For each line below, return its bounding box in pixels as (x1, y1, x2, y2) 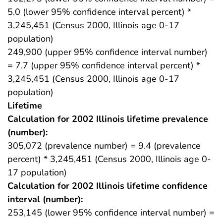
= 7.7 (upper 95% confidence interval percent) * (7, 59, 200, 71)
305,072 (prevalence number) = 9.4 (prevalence (7, 139, 201, 152)
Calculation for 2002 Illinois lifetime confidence (7, 179, 208, 192)
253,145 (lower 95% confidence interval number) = (7, 206, 215, 219)
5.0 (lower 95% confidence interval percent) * (7, 5, 191, 18)
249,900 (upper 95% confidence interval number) (7, 46, 208, 58)
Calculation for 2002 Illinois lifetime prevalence (7, 112, 208, 125)
